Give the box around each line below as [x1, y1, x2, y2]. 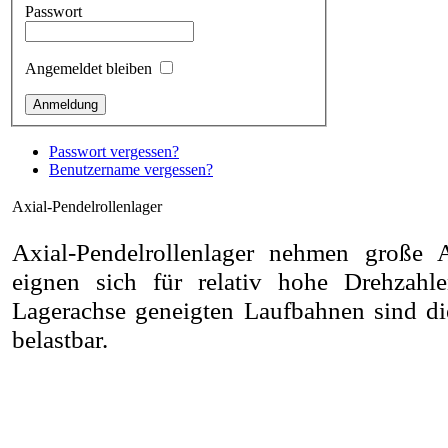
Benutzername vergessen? [49, 160, 213, 178]
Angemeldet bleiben [25, 59, 152, 77]
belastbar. [12, 324, 108, 353]
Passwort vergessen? [49, 142, 179, 160]
